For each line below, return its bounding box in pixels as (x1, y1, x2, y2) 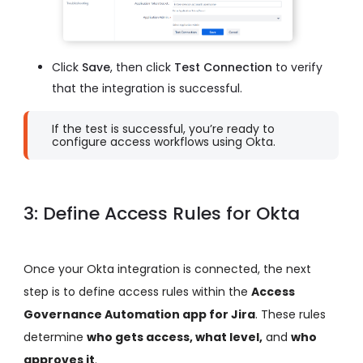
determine (23, 329, 87, 346)
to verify (272, 59, 322, 76)
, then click (110, 59, 174, 76)
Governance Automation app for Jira (23, 306, 255, 323)
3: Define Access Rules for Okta (23, 201, 300, 227)
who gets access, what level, (87, 329, 263, 346)
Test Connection (174, 59, 272, 76)
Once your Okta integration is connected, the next (23, 261, 311, 278)
